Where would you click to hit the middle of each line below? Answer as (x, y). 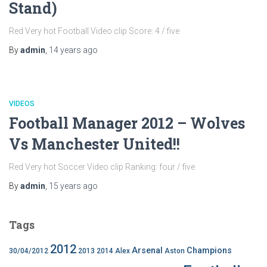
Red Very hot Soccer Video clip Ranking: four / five (102, 167)
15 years (65, 186)
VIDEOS (22, 104)
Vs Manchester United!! (94, 144)
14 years (65, 50)
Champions (209, 251)
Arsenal (147, 251)
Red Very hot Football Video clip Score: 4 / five (94, 31)
